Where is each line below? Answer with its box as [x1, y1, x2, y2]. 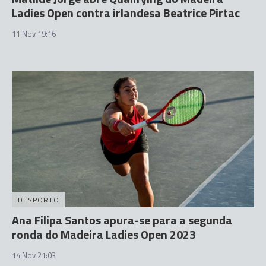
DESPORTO [18, 194, 59, 205]
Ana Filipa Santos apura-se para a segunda [12, 211, 232, 229]
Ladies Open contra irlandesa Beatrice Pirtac [12, 3, 240, 22]
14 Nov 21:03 [12, 249, 56, 261]
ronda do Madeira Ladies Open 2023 [12, 225, 196, 243]
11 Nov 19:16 [12, 27, 56, 40]
